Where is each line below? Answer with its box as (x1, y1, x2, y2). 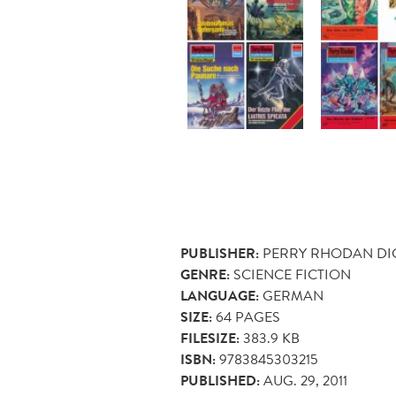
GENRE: (180, 263, 230, 286)
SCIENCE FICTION (233, 263, 351, 285)
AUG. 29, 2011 (263, 369, 347, 391)
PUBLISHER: (180, 242, 259, 264)
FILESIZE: (180, 327, 240, 349)
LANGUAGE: (180, 285, 259, 307)
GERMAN (263, 285, 324, 306)
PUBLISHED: (180, 369, 260, 392)
